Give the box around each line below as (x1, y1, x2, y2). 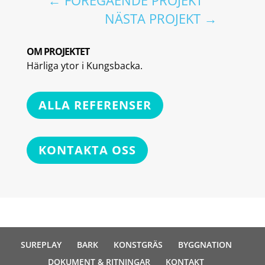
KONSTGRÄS (113, 239, 163, 251)
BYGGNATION (177, 239, 232, 251)
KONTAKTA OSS (38, 142, 136, 159)
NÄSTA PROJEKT (105, 9, 201, 28)
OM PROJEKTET (26, 45, 89, 59)
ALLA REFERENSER (38, 97, 151, 114)
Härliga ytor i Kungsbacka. (26, 59, 143, 73)
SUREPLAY (20, 239, 62, 251)
